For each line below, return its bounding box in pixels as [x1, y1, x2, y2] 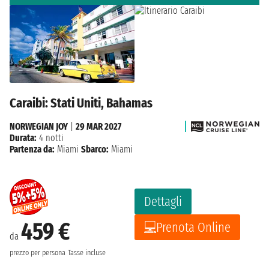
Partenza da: [10, 143, 55, 155]
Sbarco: [81, 143, 109, 155]
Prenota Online [156, 219, 231, 235]
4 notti [37, 131, 64, 144]
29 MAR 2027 [76, 120, 121, 132]
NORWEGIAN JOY [10, 120, 68, 132]
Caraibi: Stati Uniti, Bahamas [10, 94, 153, 111]
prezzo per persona [10, 247, 65, 258]
